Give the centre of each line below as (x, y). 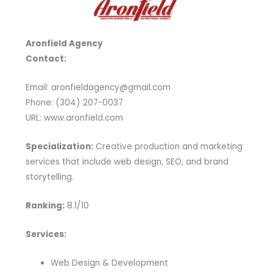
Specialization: (59, 147)
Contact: (46, 59)
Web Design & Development (109, 263)
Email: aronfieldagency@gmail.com (98, 88)
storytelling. (49, 177)
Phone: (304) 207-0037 (74, 103)
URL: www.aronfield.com (74, 118)
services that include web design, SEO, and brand (127, 162)
